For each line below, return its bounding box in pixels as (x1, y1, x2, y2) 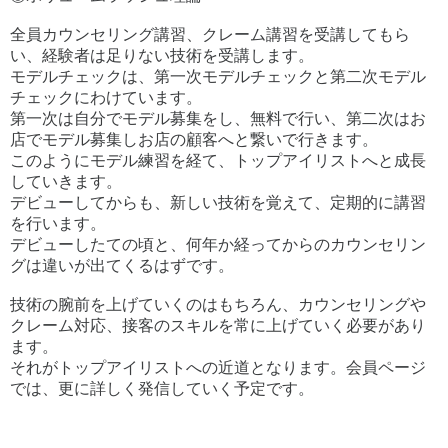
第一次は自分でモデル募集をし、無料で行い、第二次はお (10, 109, 426, 127)
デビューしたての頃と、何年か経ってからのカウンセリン (10, 235, 426, 253)
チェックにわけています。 (10, 88, 202, 106)
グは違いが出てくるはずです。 (10, 256, 234, 274)
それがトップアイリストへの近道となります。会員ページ (10, 358, 426, 376)
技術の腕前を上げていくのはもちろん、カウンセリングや (10, 295, 426, 313)
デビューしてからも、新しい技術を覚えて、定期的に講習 (10, 193, 426, 211)
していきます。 (10, 172, 122, 190)
